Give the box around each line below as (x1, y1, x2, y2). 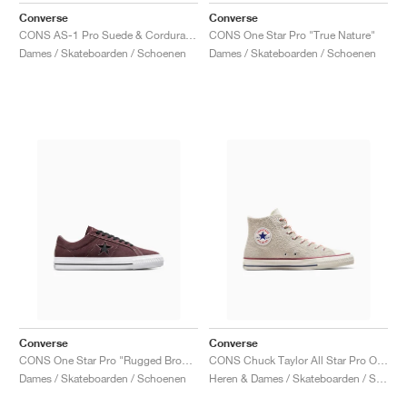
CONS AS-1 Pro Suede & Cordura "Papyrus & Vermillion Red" (185, 27, 196, 42)
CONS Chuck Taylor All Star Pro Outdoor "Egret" (377, 352, 388, 367)
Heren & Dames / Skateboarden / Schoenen (376, 371, 387, 385)
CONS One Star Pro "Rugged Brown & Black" (182, 352, 193, 367)
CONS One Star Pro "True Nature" (209, 27, 375, 42)
